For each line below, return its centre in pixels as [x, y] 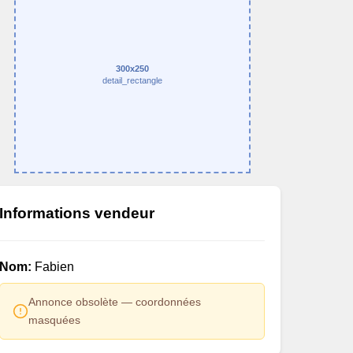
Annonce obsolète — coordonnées [115, 302]
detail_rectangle [132, 80]
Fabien [53, 267]
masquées [55, 320]
